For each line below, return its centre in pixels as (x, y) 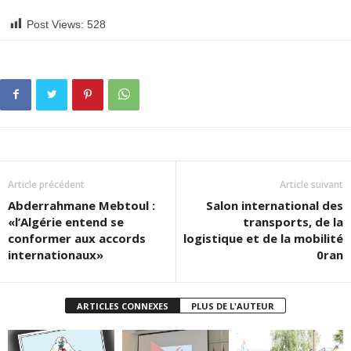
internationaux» (56, 255)
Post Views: (55, 24)
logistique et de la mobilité (263, 238)
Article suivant (311, 185)
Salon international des (275, 205)
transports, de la (293, 222)
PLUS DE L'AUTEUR (233, 306)
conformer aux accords (77, 238)
